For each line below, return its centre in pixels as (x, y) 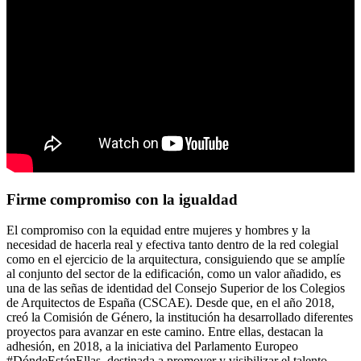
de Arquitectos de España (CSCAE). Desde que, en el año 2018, (170, 303)
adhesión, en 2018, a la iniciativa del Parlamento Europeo (152, 346)
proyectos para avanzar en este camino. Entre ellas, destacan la (165, 332)
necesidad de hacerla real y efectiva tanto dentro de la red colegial (172, 245)
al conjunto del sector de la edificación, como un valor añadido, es (174, 274)
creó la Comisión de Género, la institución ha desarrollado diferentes (180, 317)
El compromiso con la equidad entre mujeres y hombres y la (158, 230)
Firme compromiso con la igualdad (122, 199)
